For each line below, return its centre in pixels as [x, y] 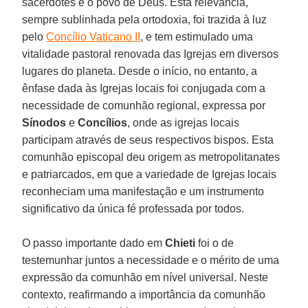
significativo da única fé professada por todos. [133, 208]
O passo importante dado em [94, 243]
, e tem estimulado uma [197, 36]
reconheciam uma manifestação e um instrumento [143, 191]
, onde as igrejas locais [184, 122]
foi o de [215, 243]
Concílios [103, 122]
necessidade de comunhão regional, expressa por [144, 105]
